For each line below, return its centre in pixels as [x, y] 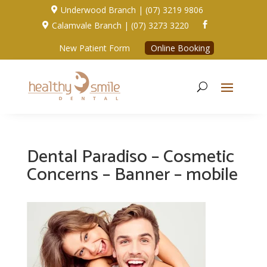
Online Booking [180, 48]
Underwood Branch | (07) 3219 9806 [132, 10]
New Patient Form [94, 48]
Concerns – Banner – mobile [132, 175]
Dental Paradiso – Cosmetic [130, 157]
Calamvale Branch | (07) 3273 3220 [121, 25]
